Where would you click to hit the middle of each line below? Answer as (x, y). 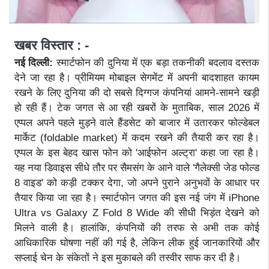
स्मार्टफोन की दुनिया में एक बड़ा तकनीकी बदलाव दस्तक (158, 62)
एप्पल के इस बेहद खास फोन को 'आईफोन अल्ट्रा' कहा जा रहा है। (137, 153)
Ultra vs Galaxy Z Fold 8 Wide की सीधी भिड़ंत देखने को (137, 213)
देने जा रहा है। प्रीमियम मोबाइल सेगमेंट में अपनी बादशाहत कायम (137, 77)
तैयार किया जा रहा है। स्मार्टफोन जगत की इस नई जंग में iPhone (137, 198)
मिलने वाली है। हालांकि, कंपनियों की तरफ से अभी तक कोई (137, 228)
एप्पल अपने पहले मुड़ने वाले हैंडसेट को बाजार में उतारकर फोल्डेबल (137, 122)
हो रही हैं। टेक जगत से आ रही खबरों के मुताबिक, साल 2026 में (137, 107)
